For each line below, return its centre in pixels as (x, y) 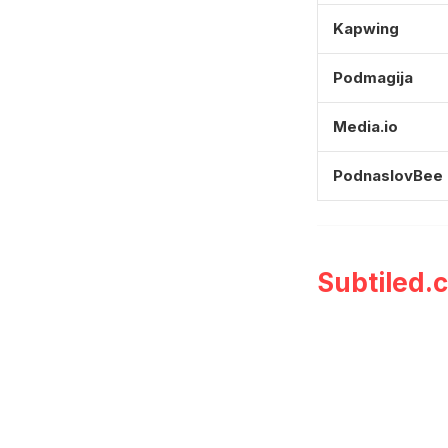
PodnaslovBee (388, 175)
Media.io (366, 126)
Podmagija (373, 77)
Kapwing (366, 28)
